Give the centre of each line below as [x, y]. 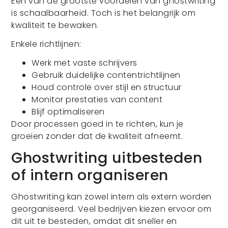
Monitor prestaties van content [97, 99]
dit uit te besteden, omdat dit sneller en [94, 221]
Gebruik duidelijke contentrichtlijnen [106, 75]
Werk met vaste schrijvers [84, 63]
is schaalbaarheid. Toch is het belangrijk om [104, 13]
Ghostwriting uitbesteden [107, 158]
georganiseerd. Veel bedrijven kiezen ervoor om [111, 209]
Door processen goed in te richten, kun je [97, 124]
